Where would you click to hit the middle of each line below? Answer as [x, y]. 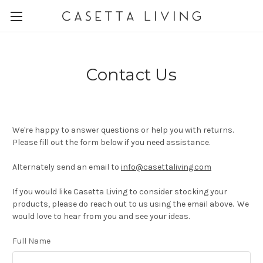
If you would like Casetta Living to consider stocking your [120, 192]
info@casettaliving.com [166, 167]
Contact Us [131, 75]
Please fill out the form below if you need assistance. [111, 142]
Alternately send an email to [67, 167]
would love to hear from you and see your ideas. [101, 216]
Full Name [31, 241]
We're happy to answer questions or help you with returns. [123, 130]
